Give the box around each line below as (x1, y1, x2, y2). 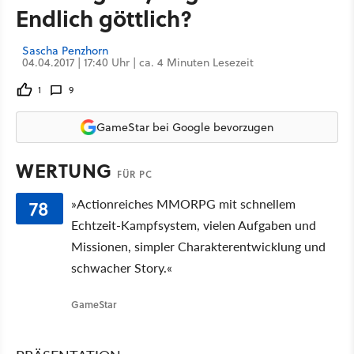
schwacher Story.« (70, 258, 172, 277)
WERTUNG (16, 156, 117, 184)
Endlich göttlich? (16, 2, 192, 34)
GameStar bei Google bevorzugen (96, 119, 273, 135)
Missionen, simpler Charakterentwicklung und (70, 237, 326, 255)
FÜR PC (117, 168, 152, 181)
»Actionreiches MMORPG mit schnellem (70, 194, 296, 213)
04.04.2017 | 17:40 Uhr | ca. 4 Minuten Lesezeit (22, 55, 254, 70)
